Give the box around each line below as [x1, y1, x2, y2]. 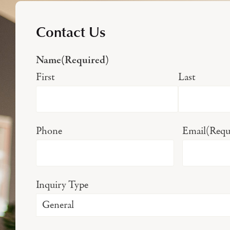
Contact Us [36, 22, 105, 42]
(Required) [61, 53, 109, 68]
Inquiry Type [36, 178, 88, 191]
